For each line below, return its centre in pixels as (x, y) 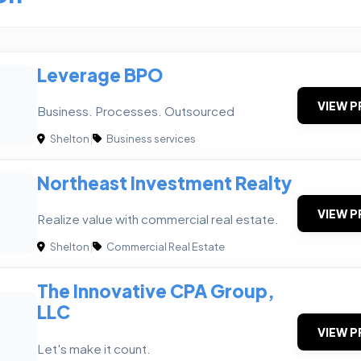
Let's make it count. (94, 348)
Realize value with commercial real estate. (158, 219)
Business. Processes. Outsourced (136, 111)
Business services (150, 139)
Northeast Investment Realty (164, 183)
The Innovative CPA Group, (156, 291)
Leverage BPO (100, 75)
